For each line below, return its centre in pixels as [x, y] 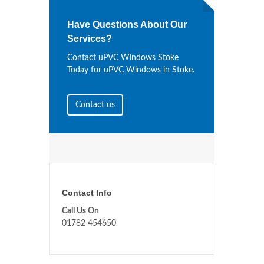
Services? [90, 39]
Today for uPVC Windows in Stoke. [131, 70]
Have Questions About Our [127, 25]
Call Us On [80, 211]
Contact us [95, 105]
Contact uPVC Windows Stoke [123, 58]
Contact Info [87, 193]
